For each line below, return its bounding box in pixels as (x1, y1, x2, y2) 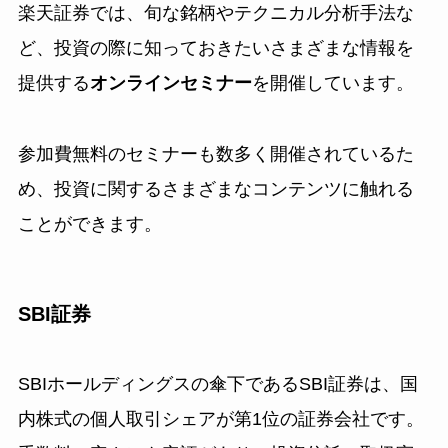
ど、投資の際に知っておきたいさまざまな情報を (17, 37, 414, 58)
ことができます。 (17, 213, 162, 234)
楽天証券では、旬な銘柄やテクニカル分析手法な (17, 2, 414, 23)
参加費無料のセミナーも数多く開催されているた (17, 143, 414, 164)
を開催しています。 (251, 72, 414, 93)
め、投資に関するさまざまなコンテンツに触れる (17, 178, 414, 199)
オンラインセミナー (89, 72, 252, 93)
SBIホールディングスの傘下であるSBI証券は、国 (17, 374, 418, 395)
